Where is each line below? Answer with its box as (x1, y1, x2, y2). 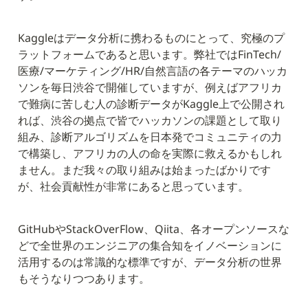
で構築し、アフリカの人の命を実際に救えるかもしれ (18, 146, 282, 162)
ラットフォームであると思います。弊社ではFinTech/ (18, 47, 281, 63)
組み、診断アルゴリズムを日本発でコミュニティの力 (18, 129, 282, 145)
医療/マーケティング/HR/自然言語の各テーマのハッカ (18, 63, 287, 79)
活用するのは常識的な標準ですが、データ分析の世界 (18, 254, 282, 270)
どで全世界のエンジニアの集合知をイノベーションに (18, 238, 282, 254)
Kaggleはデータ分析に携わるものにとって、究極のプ (18, 30, 285, 46)
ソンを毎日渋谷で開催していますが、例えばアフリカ (18, 80, 282, 96)
